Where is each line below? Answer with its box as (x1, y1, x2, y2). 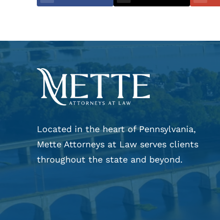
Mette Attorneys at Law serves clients (37, 138, 199, 149)
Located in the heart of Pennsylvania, (37, 123, 196, 134)
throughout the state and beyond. (37, 154, 183, 165)
